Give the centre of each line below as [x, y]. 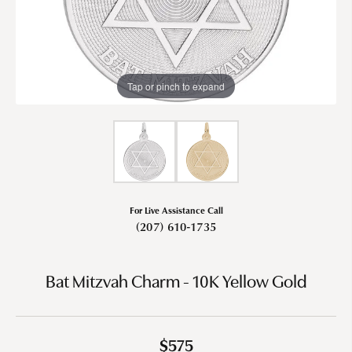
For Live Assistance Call [176, 209]
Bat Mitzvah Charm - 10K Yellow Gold [176, 283]
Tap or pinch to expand [176, 86]
